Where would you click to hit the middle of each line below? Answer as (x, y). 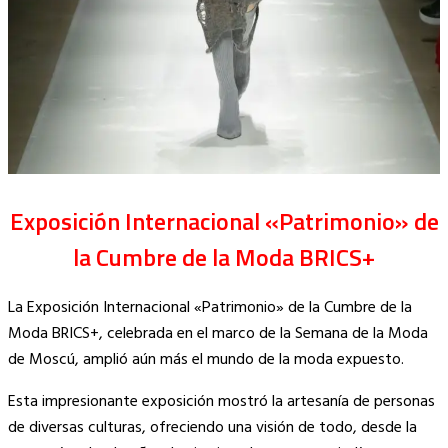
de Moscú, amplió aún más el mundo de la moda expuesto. (206, 359)
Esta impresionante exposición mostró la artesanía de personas (221, 401)
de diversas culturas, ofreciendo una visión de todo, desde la (212, 427)
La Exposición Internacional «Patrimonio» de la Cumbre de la (210, 307)
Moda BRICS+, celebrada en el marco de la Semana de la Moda (218, 333)
